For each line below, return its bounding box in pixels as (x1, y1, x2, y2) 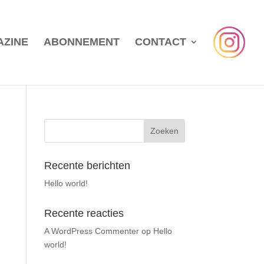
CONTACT (135, 35, 186, 48)
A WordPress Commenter (44, 226, 139, 236)
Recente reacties (44, 207, 124, 219)
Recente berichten (44, 160, 130, 171)
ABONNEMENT (44, 35, 120, 48)
